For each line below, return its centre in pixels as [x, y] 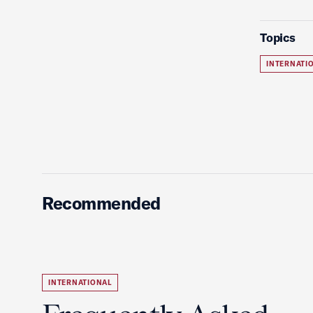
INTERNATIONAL [80, 283]
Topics [278, 37]
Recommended [101, 203]
